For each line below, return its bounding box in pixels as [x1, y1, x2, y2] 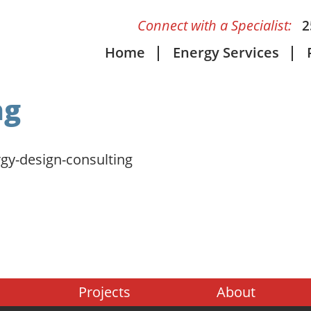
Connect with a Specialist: [137, 15, 295, 35]
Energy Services [173, 42, 279, 62]
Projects [78, 283, 131, 302]
